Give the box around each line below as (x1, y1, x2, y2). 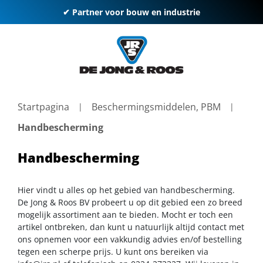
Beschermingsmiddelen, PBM (92, 100, 221, 113)
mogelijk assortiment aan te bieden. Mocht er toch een (18, 208, 233, 220)
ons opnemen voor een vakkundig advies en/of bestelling (18, 233, 242, 245)
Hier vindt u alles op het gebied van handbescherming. (18, 184, 235, 195)
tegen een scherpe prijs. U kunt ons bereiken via (18, 245, 208, 257)
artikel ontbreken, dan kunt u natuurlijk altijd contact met (18, 221, 244, 232)
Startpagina (18, 100, 69, 113)
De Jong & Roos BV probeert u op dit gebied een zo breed (18, 196, 242, 208)
